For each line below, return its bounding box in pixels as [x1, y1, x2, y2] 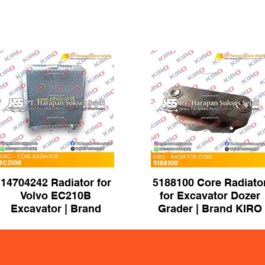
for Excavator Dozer [159, 189, 260, 202]
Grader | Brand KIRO [157, 202, 262, 215]
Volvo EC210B [20, 189, 91, 202]
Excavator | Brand [10, 202, 101, 215]
